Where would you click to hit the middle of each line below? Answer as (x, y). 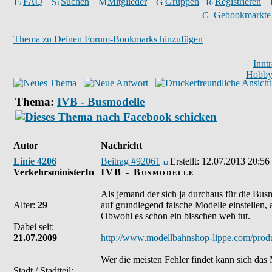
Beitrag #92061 (131, 161)
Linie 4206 (35, 161)
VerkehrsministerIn (54, 172)
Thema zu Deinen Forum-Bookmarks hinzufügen (108, 39)
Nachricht (121, 145)
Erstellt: (186, 161)
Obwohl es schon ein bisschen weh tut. (175, 216)
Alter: (25, 205)
